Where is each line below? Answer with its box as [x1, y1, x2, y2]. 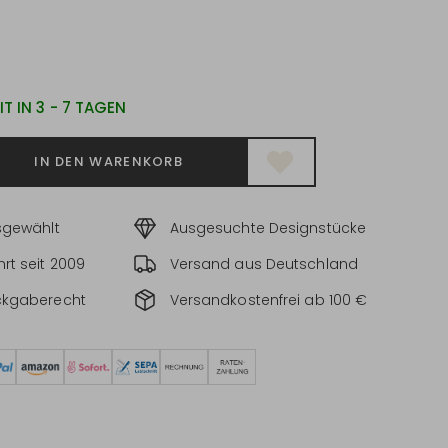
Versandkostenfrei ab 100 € [169, 290, 368, 310]
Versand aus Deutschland [169, 254, 358, 274]
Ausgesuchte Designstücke [169, 218, 366, 238]
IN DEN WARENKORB [34, 152, 184, 171]
